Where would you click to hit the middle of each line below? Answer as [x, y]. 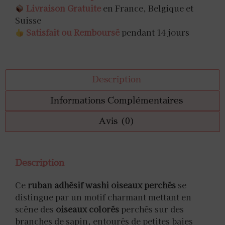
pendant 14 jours [155, 32]
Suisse [28, 20]
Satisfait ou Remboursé [73, 32]
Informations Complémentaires [117, 100]
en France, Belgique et [147, 8]
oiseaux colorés [87, 209]
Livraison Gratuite [63, 8]
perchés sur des [151, 209]
